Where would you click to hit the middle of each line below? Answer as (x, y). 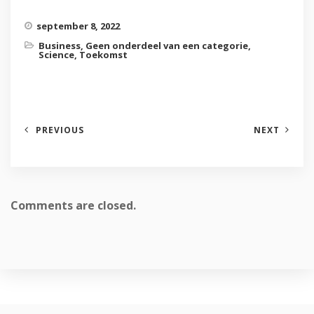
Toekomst (103, 54)
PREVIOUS (60, 130)
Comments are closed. (73, 205)
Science (56, 54)
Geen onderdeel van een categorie (167, 45)
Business (60, 45)
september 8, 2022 (78, 26)
